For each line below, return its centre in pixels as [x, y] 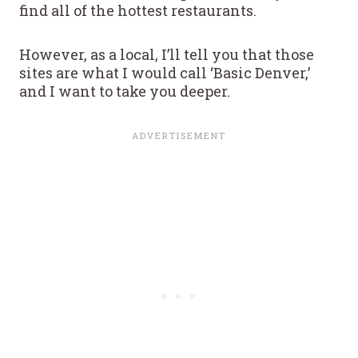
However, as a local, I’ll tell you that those [167, 54]
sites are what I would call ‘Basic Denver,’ [165, 72]
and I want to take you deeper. [125, 91]
